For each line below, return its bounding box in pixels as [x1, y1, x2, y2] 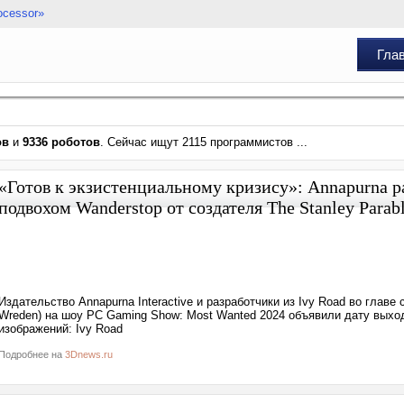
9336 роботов [23, 135, 100, 149]
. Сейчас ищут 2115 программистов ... [100, 135, 308, 149]
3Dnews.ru [65, 349, 113, 360]
